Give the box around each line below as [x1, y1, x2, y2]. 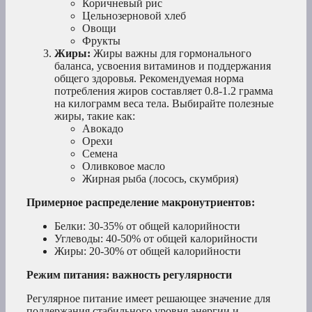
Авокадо [82, 123, 123, 135]
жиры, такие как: [54, 110, 135, 123]
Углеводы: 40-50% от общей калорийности [54, 233, 258, 245]
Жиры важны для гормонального [91, 47, 251, 60]
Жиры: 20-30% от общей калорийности [54, 245, 241, 258]
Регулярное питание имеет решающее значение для [26, 292, 270, 305]
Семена [82, 148, 118, 160]
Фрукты [82, 35, 120, 47]
